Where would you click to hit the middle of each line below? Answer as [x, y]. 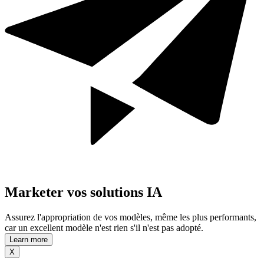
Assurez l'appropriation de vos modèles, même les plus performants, [131, 217]
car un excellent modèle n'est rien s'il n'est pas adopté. [104, 228]
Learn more [29, 240]
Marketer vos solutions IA [83, 192]
